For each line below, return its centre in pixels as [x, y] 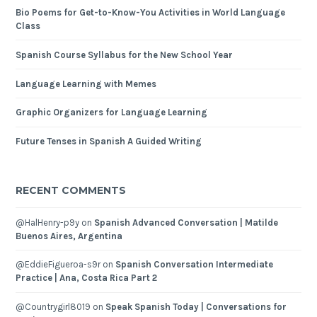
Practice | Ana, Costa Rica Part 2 [87, 278]
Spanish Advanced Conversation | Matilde [186, 222]
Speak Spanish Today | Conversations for [196, 307]
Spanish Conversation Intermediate [195, 265]
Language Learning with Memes [86, 83]
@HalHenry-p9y [48, 222]
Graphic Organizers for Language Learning [112, 113]
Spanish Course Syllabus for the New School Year [125, 54]
